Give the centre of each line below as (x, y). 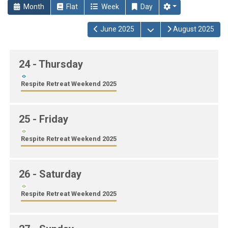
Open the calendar (183, 29)
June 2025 (117, 29)
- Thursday (58, 64)
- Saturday (57, 174)
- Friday (50, 119)
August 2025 (194, 29)
